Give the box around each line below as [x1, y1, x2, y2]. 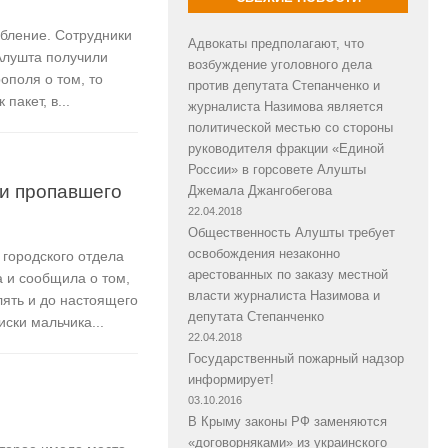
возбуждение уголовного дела [188, 56, 372, 72]
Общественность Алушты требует [188, 224, 395, 240]
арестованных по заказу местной [188, 266, 388, 282]
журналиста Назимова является [188, 98, 383, 114]
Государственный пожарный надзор [188, 350, 404, 366]
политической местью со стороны [188, 119, 393, 135]
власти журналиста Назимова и [188, 287, 380, 303]
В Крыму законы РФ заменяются [188, 413, 387, 429]
